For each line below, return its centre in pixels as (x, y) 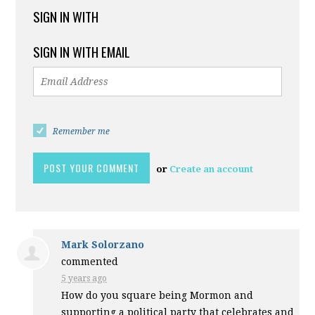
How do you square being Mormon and (157, 295)
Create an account (212, 169)
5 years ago (84, 278)
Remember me (82, 131)
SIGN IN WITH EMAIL (82, 51)
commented (90, 262)
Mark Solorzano (103, 245)
